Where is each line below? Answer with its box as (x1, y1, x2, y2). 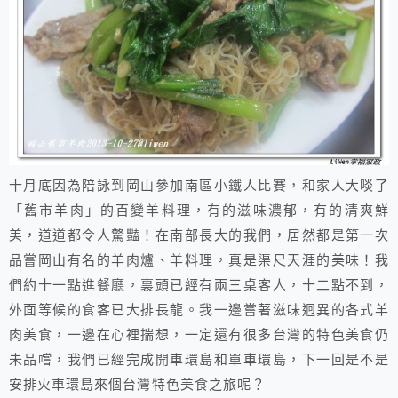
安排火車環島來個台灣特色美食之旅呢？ (9, 378, 266, 393)
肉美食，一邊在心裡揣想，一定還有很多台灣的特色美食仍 (9, 328, 389, 343)
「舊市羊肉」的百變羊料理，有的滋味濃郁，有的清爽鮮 (9, 203, 389, 219)
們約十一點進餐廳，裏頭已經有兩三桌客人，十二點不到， (9, 278, 389, 293)
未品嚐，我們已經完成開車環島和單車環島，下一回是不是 (9, 353, 389, 368)
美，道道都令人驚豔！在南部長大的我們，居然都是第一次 (9, 228, 389, 243)
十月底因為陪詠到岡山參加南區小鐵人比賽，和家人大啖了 (9, 179, 389, 194)
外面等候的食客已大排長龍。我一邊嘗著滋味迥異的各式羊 (9, 303, 389, 318)
